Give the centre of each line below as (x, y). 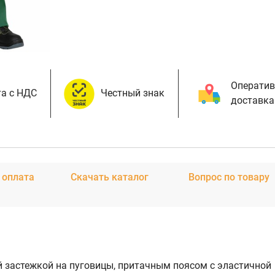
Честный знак (133, 93)
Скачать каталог (110, 177)
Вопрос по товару (229, 177)
